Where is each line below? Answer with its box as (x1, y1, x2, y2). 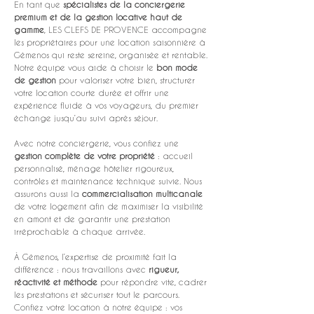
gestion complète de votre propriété (14, 151, 155, 161)
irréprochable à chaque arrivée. (14, 226, 145, 236)
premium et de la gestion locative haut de (14, 12, 185, 22)
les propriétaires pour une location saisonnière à (14, 37, 208, 47)
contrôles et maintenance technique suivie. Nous (14, 176, 205, 186)
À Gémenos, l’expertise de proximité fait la (14, 252, 179, 261)
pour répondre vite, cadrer (97, 277, 210, 287)
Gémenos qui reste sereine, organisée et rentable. (14, 50, 210, 60)
